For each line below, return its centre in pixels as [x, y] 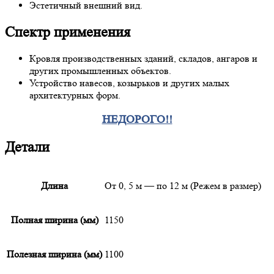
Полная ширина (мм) [54, 220]
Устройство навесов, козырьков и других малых [129, 83]
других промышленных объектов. [100, 71]
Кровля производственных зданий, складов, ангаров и [143, 59]
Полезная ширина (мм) [54, 254]
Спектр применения [68, 32]
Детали [27, 147]
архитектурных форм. [75, 95]
